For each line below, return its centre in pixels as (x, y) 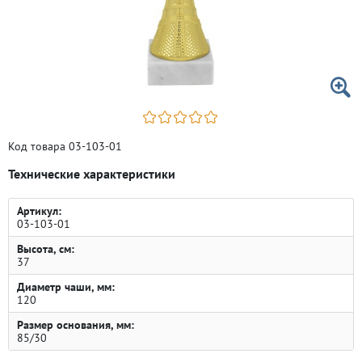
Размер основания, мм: (76, 325)
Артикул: (39, 211)
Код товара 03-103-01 (65, 146)
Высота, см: (46, 249)
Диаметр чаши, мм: (66, 287)
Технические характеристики (92, 174)
